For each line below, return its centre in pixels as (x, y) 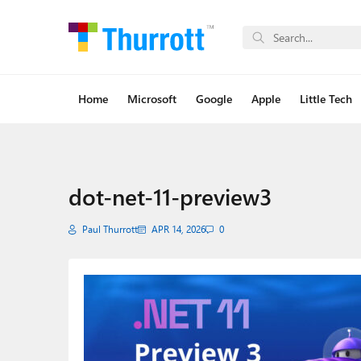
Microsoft (151, 99)
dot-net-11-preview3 (170, 196)
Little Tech (326, 99)
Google (214, 99)
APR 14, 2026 (178, 229)
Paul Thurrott (110, 229)
